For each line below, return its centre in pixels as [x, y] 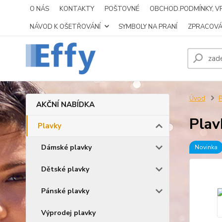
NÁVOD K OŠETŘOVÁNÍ [65, 27]
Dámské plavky [66, 147]
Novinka [206, 147]
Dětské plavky [65, 169]
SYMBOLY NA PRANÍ [148, 27]
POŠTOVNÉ [122, 9]
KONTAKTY [77, 9]
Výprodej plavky [68, 213]
